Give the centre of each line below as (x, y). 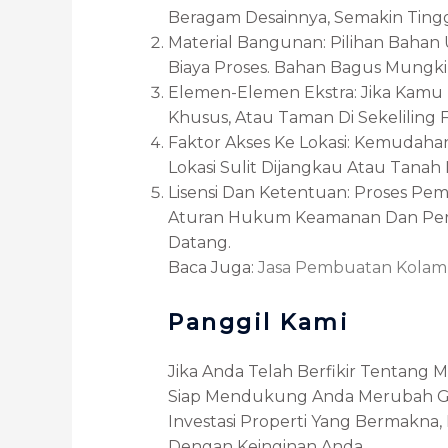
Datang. (199, 242)
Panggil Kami (258, 322)
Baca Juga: (213, 267)
